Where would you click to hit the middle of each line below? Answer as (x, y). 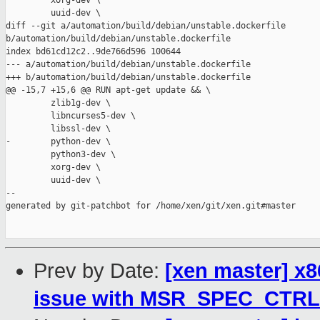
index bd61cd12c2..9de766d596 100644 (93, 52)
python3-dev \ (61, 155)
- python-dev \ (58, 142)
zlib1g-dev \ (58, 103)
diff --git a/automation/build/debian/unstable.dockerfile (148, 26)
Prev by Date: (99, 271)
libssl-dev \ (58, 129)
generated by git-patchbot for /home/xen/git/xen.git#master (151, 206)
